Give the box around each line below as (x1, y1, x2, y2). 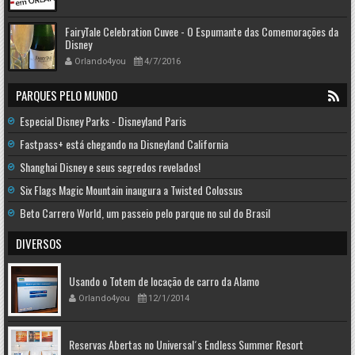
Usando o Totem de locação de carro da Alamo (69, 273, 259, 290)
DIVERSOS (16, 235, 62, 253)
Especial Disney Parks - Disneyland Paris (20, 113, 186, 130)
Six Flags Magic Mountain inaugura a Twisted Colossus (20, 181, 242, 199)
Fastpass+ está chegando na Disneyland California (20, 136, 228, 153)
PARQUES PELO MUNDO (16, 86, 117, 105)
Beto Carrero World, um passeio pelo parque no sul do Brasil (20, 204, 270, 222)
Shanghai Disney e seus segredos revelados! (20, 158, 200, 176)
